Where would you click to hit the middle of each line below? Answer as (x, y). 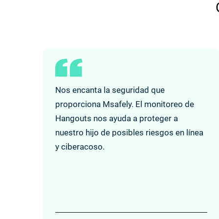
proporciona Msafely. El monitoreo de (125, 104)
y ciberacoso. (80, 146)
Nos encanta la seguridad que (110, 90)
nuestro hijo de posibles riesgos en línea (129, 132)
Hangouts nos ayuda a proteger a (117, 118)
